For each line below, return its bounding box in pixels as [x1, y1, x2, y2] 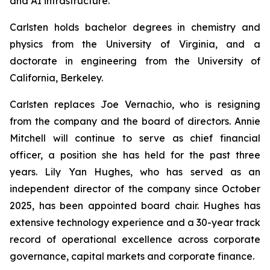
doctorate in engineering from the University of [10, 55, 260, 67]
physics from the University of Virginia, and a [10, 38, 260, 50]
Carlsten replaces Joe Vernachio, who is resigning [10, 98, 260, 110]
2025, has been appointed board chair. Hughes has [10, 199, 260, 212]
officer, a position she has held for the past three [10, 149, 260, 161]
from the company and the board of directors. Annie [10, 115, 260, 127]
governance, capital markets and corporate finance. [10, 250, 254, 262]
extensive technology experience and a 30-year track [10, 216, 260, 228]
